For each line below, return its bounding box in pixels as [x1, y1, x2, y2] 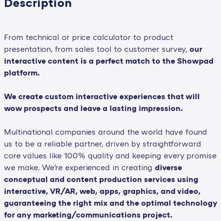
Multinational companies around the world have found [3, 126, 207, 137]
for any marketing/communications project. [3, 209, 173, 220]
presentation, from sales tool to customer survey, [3, 43, 189, 54]
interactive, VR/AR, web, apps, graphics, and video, [3, 185, 201, 196]
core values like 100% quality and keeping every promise [3, 150, 217, 160]
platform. [3, 67, 40, 77]
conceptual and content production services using [3, 174, 198, 184]
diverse [154, 162, 182, 172]
